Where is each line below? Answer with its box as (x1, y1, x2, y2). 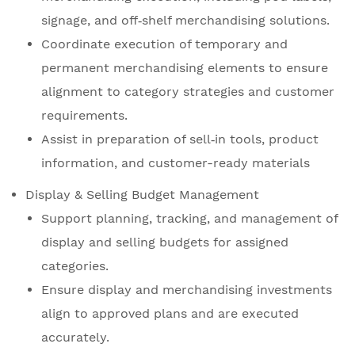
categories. (41, 258, 109, 274)
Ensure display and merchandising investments (41, 282, 332, 298)
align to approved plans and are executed (41, 306, 299, 322)
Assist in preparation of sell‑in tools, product (41, 132, 319, 147)
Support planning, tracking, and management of (41, 211, 338, 227)
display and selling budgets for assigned (41, 235, 288, 250)
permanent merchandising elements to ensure (41, 60, 328, 76)
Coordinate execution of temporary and (41, 36, 288, 52)
